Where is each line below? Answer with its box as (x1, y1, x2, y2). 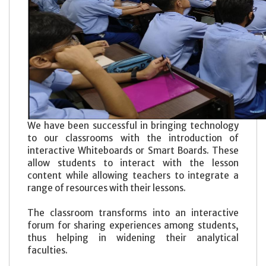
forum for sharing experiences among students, (27, 219, 239, 231)
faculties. (27, 244, 69, 256)
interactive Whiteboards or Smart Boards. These (27, 144, 239, 156)
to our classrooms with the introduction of (27, 132, 239, 144)
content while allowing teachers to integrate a (27, 169, 239, 181)
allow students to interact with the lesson (27, 157, 239, 169)
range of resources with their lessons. (27, 182, 188, 194)
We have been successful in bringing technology (27, 119, 239, 131)
